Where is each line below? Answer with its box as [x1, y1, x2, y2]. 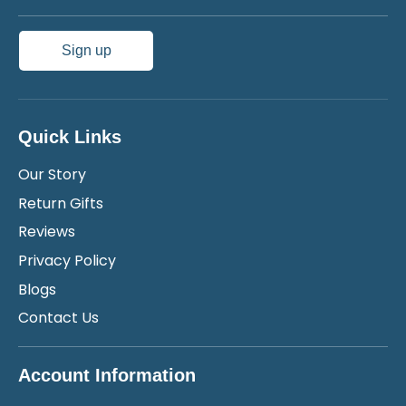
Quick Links [18, 127, 121, 148]
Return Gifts [18, 192, 103, 214]
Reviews [18, 221, 75, 243]
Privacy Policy [18, 249, 116, 271]
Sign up [61, 43, 111, 59]
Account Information [18, 364, 196, 385]
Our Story [18, 164, 86, 186]
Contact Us [18, 307, 99, 329]
